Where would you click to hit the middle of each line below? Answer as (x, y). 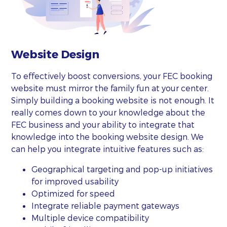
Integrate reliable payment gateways (106, 205)
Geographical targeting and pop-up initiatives (122, 169)
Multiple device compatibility (90, 217)
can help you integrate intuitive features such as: (108, 148)
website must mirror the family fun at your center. (110, 88)
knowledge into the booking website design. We (108, 136)
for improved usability (75, 181)
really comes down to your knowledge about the (108, 112)
